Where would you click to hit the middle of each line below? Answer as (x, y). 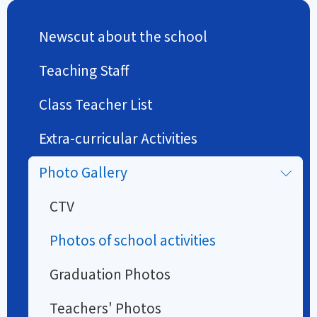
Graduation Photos (110, 273)
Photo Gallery (83, 171)
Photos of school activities (133, 239)
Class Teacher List (96, 103)
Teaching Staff (84, 69)
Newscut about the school (123, 35)
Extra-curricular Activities (118, 137)
